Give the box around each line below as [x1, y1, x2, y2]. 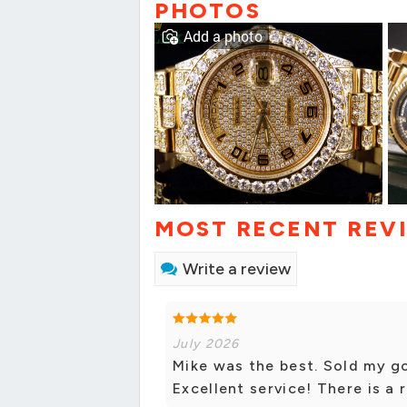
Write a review [183, 259, 291, 280]
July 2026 [173, 336, 240, 352]
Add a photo [184, 26, 263, 46]
